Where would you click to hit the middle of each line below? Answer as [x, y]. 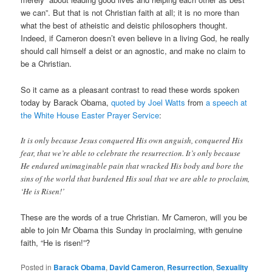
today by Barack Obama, [66, 102]
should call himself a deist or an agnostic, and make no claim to [133, 51]
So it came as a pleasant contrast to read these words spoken [130, 89]
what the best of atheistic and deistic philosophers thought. [124, 25]
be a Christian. [46, 64]
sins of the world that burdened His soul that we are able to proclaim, [135, 178]
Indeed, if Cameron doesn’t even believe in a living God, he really [135, 38]
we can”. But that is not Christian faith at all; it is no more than [130, 13]
